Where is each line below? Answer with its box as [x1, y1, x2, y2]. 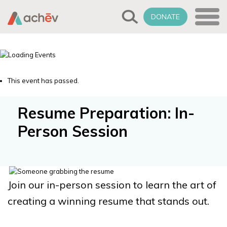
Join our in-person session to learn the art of [8, 178, 216, 191]
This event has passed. [8, 77, 79, 85]
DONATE [151, 12, 180, 21]
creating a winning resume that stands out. [8, 194, 209, 207]
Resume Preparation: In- [18, 103, 195, 123]
